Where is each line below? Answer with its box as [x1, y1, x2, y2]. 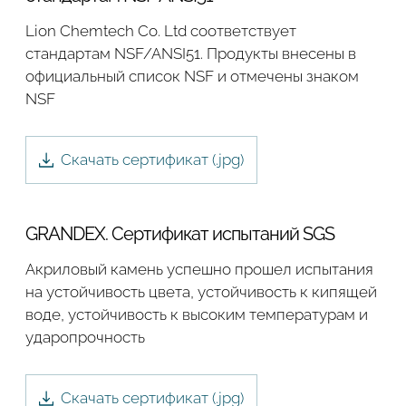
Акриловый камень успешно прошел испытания [25, 260, 373, 279]
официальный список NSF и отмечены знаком [25, 67, 359, 86]
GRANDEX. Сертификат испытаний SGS [25, 223, 334, 245]
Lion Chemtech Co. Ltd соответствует [25, 22, 296, 41]
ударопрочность [25, 328, 145, 347]
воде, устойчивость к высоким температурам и [25, 305, 368, 324]
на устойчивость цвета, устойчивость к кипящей [25, 283, 377, 302]
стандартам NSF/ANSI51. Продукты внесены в [25, 44, 356, 63]
